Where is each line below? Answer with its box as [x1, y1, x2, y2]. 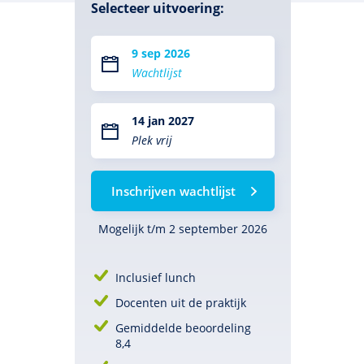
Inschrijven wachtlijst [110, 183, 236, 199]
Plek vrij [132, 132, 172, 148]
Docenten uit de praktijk [115, 295, 246, 310]
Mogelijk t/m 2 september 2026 [98, 221, 267, 236]
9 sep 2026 [132, 45, 190, 61]
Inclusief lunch [115, 270, 196, 285]
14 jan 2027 [132, 113, 194, 128]
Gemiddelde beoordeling [115, 320, 251, 336]
